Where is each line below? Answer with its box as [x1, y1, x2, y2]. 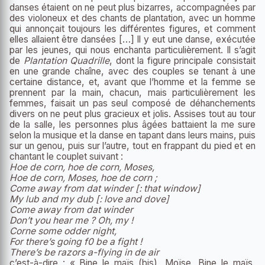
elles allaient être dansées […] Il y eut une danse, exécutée [9, 34, 256, 46]
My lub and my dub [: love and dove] [9, 193, 169, 205]
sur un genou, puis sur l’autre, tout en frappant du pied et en [9, 140, 256, 152]
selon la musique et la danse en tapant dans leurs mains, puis [9, 130, 256, 141]
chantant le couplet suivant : [9, 151, 123, 163]
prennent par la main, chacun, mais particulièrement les [9, 87, 256, 99]
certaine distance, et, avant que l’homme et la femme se [9, 76, 256, 88]
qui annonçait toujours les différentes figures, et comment [9, 23, 256, 35]
